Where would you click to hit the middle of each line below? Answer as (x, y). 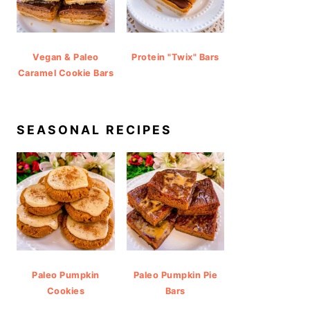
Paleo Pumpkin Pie (175, 275)
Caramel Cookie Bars (65, 73)
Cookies (65, 291)
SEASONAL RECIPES (94, 130)
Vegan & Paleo (66, 57)
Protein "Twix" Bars (175, 57)
